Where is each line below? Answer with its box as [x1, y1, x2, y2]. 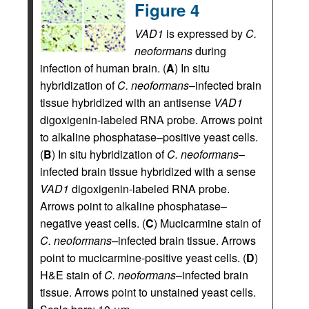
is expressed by [163, 26, 246, 41]
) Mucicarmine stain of [154, 215, 261, 231]
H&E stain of [40, 267, 104, 283]
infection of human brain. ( [40, 60, 166, 76]
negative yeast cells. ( [40, 215, 146, 231]
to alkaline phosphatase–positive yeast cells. [40, 129, 258, 145]
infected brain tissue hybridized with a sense [40, 163, 256, 179]
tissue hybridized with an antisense [40, 94, 214, 110]
